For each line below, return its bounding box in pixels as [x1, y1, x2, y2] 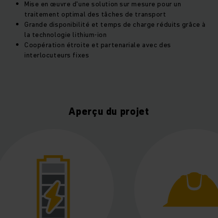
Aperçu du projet [69, 105, 149, 119]
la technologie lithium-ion [24, 30, 107, 40]
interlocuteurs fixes [24, 50, 90, 60]
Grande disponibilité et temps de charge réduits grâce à [24, 19, 206, 30]
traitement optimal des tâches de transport [24, 9, 166, 19]
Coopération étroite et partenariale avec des [24, 40, 171, 50]
